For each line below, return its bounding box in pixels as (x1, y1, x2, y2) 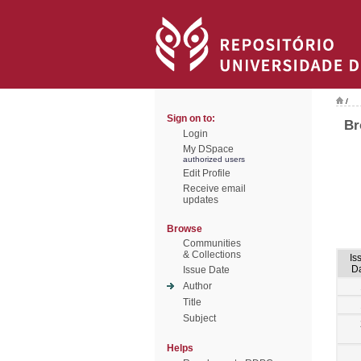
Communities (183, 238, 241, 249)
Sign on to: (167, 113, 215, 124)
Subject (183, 313, 216, 324)
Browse (167, 223, 202, 234)
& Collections (183, 249, 241, 260)
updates (183, 194, 218, 205)
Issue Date (183, 264, 230, 276)
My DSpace (183, 143, 234, 155)
